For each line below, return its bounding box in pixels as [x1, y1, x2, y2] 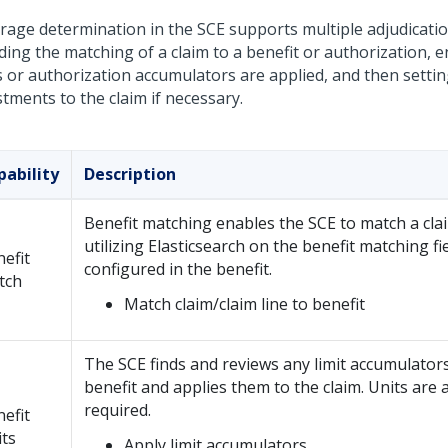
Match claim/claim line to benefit [124, 293, 365, 315]
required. [84, 399, 151, 421]
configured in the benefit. [84, 258, 272, 280]
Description [84, 163, 176, 185]
